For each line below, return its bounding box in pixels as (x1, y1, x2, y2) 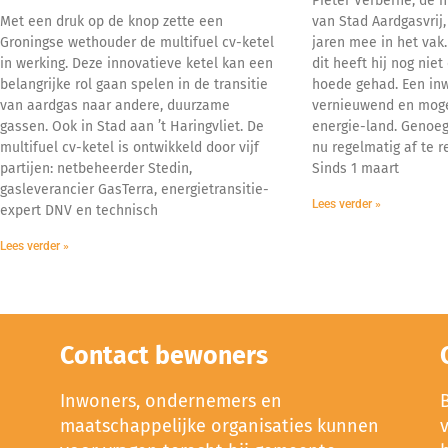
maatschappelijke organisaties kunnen (60, 414, 379, 437)
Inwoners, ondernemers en (60, 389, 282, 412)
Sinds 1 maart (311, 159, 399, 177)
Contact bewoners (60, 340, 268, 371)
